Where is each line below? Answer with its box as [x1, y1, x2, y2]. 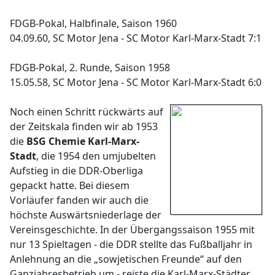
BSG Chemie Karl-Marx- [26, 134, 139, 148]
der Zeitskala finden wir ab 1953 [10, 120, 158, 133]
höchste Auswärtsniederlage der [10, 208, 161, 222]
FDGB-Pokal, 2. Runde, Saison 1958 [10, 61, 170, 74]
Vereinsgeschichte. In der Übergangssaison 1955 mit [10, 223, 255, 236]
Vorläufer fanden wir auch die [10, 193, 149, 207]
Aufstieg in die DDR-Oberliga [10, 164, 143, 177]
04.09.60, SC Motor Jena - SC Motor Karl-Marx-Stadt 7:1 [10, 31, 261, 45]
